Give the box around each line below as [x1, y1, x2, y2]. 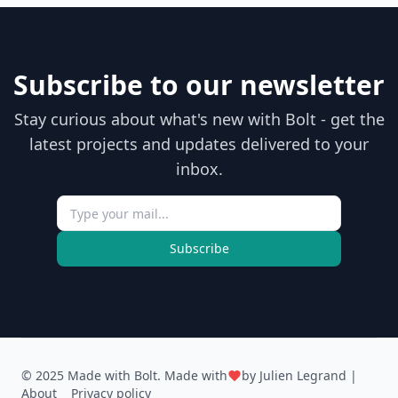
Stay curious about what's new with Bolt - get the [13, 108, 385, 130]
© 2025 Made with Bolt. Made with [21, 367, 227, 384]
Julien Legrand [259, 367, 346, 384]
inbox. [175, 158, 223, 179]
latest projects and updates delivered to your [29, 133, 369, 155]
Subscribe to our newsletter [13, 67, 385, 103]
